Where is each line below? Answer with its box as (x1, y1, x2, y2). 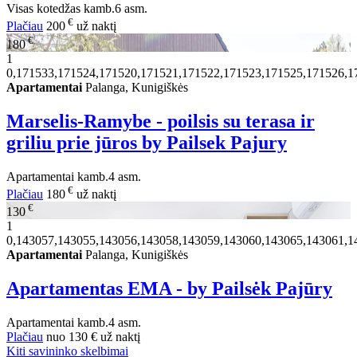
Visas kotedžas (6, 2, 80, 16)
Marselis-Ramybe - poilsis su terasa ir (6, 110, 315, 131)
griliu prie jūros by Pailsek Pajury (6, 131, 287, 153)
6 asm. (115, 2, 147, 16)
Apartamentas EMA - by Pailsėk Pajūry (6, 278, 332, 300)
